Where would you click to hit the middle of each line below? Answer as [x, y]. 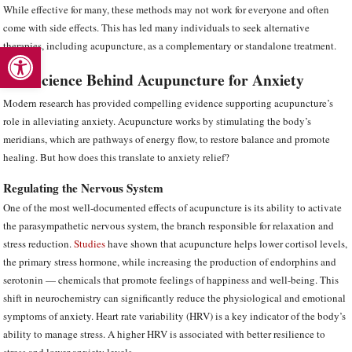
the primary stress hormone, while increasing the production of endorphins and [170, 262]
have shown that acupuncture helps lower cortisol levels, [227, 244]
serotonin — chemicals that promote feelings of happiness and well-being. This [171, 280]
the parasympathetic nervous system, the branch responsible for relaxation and [169, 226]
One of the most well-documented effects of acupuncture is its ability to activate [173, 208]
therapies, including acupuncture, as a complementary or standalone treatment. [170, 46]
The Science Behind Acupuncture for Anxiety [154, 80]
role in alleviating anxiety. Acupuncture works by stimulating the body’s [158, 121]
